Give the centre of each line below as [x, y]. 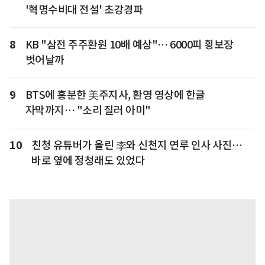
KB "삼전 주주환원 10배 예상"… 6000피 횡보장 [129, 45]
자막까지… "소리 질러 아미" [88, 111]
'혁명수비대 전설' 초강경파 [84, 10]
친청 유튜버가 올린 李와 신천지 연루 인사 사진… [137, 146]
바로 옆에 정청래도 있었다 [88, 161]
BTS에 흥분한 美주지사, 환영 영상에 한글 [115, 95]
